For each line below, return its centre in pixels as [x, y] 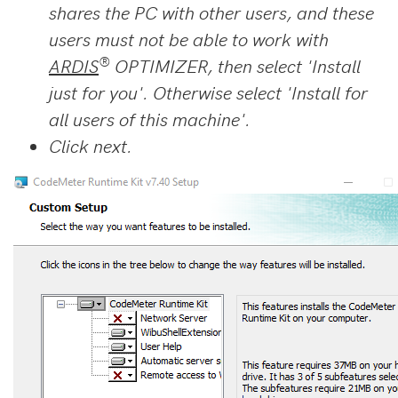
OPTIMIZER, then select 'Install [235, 66]
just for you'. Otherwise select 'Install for [208, 92]
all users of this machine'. [150, 119]
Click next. [91, 146]
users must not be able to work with [189, 39]
